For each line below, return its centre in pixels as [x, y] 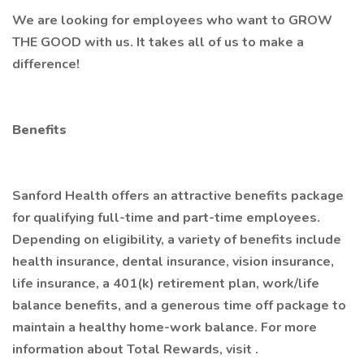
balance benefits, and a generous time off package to [179, 305]
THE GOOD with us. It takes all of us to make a [158, 42]
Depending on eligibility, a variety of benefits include [177, 240]
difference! [46, 64]
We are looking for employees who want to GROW [172, 20]
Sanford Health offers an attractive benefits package [178, 196]
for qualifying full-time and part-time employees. [166, 218]
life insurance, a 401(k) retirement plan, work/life [166, 284]
